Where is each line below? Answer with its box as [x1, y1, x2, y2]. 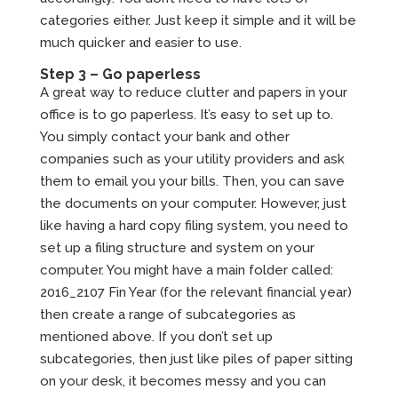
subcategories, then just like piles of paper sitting [39, 351, 353, 368]
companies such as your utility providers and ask [39, 151, 345, 168]
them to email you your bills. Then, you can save [39, 173, 345, 190]
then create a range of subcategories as [39, 306, 296, 323]
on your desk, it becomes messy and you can [39, 373, 326, 390]
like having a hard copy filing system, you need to [39, 218, 348, 235]
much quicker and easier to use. [39, 35, 242, 52]
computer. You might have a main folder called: [39, 262, 333, 279]
